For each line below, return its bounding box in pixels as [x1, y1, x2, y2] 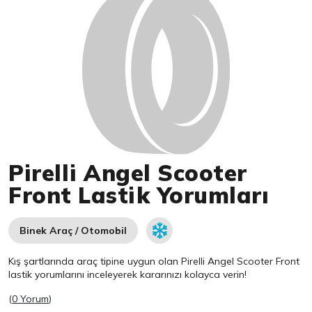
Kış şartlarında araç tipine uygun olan [8, 255, 182, 268]
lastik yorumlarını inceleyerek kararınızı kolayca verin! [8, 268, 247, 281]
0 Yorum [12, 292, 49, 306]
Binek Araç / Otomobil [19, 224, 127, 237]
